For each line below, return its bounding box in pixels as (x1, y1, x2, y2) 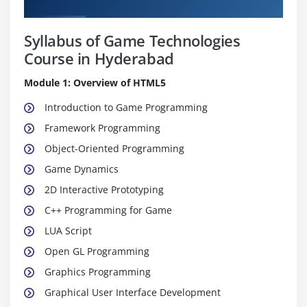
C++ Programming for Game (45, 203, 172, 217)
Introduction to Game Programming (45, 100, 208, 114)
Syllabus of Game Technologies (24, 29, 241, 51)
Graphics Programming (45, 265, 151, 278)
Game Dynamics (45, 162, 119, 175)
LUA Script (45, 223, 92, 237)
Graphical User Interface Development (45, 285, 221, 299)
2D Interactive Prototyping (45, 182, 164, 196)
